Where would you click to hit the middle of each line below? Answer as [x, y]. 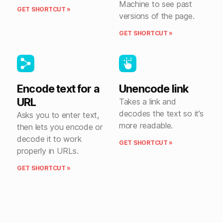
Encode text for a [58, 89]
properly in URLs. [48, 151]
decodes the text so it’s [161, 114]
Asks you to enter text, [58, 115]
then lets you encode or [60, 127]
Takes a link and [148, 102]
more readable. [146, 126]
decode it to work [49, 139]
